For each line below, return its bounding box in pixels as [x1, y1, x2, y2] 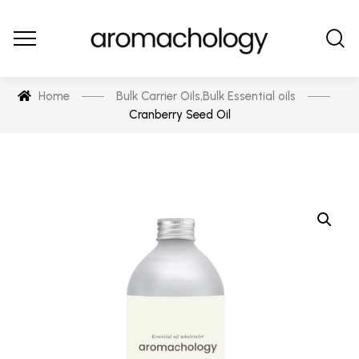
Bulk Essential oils [202, 89, 296, 103]
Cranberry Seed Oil [128, 107, 231, 122]
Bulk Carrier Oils [115, 89, 200, 103]
